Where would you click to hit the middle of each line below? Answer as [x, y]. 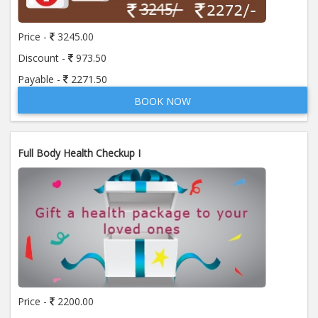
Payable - [40, 79]
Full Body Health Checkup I [79, 153]
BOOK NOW [163, 101]
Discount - [43, 58]
